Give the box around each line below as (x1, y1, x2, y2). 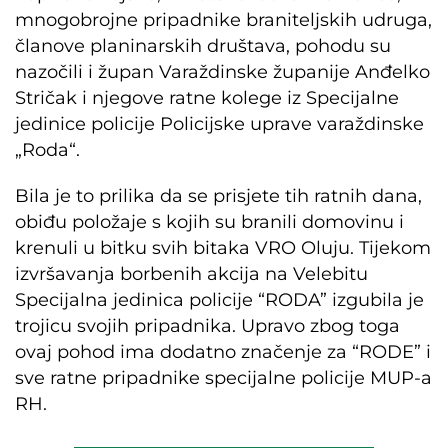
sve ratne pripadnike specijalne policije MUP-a (15, 367, 432, 390)
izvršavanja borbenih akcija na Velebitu (15, 263, 368, 286)
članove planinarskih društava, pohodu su (15, 35, 391, 58)
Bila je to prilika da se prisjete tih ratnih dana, (15, 185, 422, 208)
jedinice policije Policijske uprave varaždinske (15, 113, 424, 136)
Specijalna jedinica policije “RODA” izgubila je (15, 289, 424, 312)
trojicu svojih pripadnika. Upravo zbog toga (15, 315, 400, 338)
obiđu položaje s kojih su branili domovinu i (15, 211, 404, 234)
